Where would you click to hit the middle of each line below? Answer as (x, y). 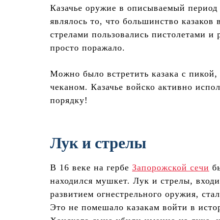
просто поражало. (88, 48)
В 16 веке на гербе (91, 168)
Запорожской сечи (171, 168)
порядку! (69, 100)
